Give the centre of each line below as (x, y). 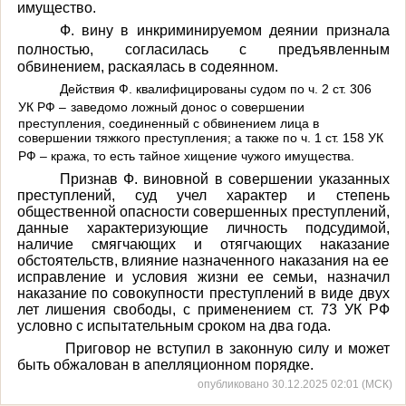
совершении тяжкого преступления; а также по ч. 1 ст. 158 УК (200, 137)
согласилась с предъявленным (257, 49)
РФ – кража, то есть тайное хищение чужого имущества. (186, 155)
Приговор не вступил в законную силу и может (224, 348)
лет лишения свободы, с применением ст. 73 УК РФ (203, 309)
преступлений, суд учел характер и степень (203, 195)
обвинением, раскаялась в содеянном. (147, 66)
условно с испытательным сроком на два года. (174, 325)
